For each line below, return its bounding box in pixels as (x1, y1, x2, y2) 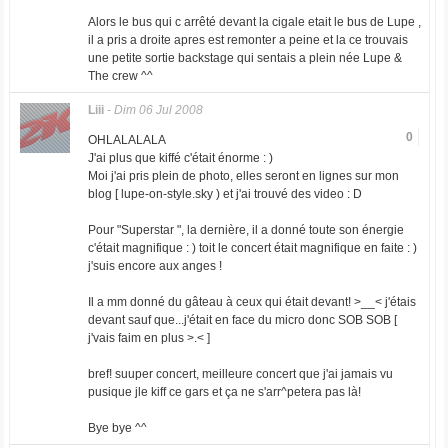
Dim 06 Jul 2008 (113, 103, 203, 117)
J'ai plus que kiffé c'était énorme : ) (87, 151, 273, 165)
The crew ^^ (87, 69, 153, 83)
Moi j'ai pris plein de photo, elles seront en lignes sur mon (87, 169, 399, 183)
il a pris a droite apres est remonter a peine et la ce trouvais (87, 33, 408, 47)
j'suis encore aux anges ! (87, 259, 222, 273)
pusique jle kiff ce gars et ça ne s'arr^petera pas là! (87, 385, 361, 399)
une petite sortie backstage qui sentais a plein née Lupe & (87, 51, 402, 65)
